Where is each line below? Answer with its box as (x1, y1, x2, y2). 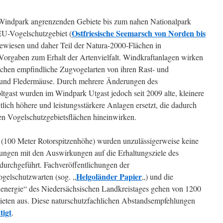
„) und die (142, 171, 173, 182)
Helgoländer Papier (76, 171, 142, 182)
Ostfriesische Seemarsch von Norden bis (72, 27, 206, 39)
